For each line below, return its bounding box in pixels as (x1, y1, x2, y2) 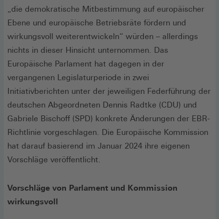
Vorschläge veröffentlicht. (7, 154, 103, 164)
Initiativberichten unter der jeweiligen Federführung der (7, 86, 211, 96)
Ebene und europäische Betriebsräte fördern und (7, 18, 186, 27)
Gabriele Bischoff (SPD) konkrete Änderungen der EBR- (7, 113, 210, 123)
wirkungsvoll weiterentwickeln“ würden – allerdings (7, 31, 198, 41)
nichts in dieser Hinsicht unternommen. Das (7, 45, 168, 55)
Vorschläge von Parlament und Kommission (7, 183, 177, 193)
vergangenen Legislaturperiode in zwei (7, 72, 149, 82)
